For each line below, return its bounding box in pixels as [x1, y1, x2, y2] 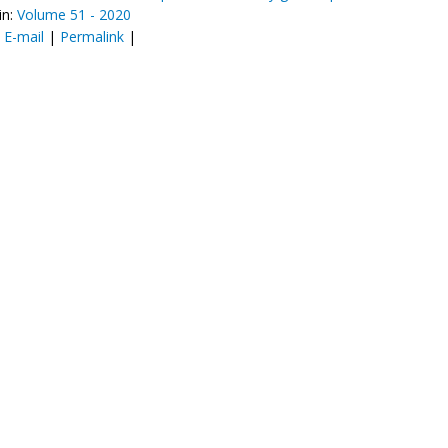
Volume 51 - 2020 [17, 5, 131, 24]
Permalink [60, 27, 124, 46]
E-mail [4, 27, 44, 46]
